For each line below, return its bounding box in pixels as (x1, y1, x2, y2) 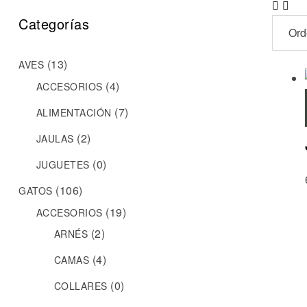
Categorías (19, 13, 89, 34)
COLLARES (53, 279, 108, 293)
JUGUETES (36, 157, 90, 171)
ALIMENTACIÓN (36, 105, 112, 119)
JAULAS (36, 131, 74, 145)
